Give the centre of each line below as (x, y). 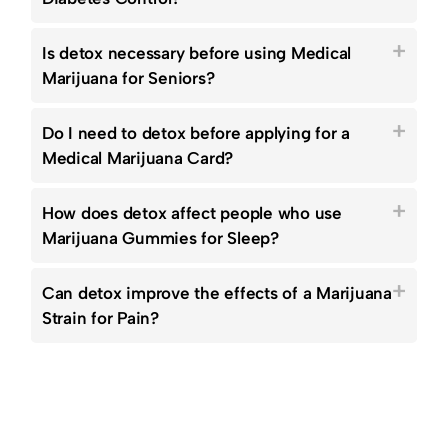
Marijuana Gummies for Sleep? (160, 238)
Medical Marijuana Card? (137, 158)
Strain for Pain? (100, 318)
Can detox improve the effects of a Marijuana (216, 293)
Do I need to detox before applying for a (195, 133)
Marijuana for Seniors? (128, 78)
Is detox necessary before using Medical (196, 53)
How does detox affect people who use (191, 213)
